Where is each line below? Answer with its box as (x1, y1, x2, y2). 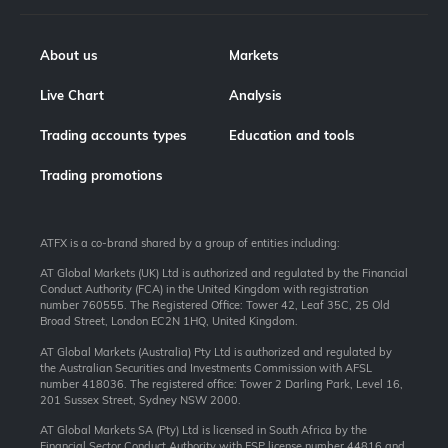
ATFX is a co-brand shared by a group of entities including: (40, 236, 340, 251)
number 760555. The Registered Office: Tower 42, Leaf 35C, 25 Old (40, 298, 390, 313)
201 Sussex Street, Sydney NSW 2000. (40, 392, 241, 407)
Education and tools (229, 127, 355, 144)
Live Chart (40, 87, 104, 104)
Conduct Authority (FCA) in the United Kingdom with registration (40, 282, 368, 297)
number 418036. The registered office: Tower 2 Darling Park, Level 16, (40, 376, 403, 391)
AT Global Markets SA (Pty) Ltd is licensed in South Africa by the (40, 423, 367, 438)
